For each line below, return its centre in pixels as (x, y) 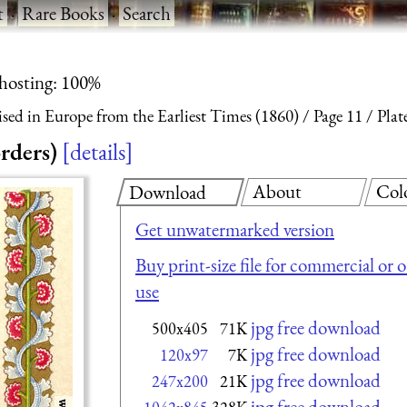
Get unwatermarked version (235, 229)
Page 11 (338, 116)
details (98, 151)
